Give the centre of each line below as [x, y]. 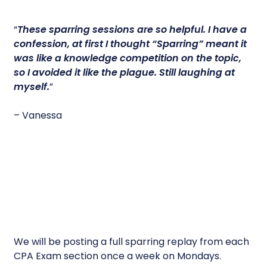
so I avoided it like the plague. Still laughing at [125, 73]
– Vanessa [38, 116]
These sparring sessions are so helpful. [113, 30]
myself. [32, 87]
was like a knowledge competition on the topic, [128, 58]
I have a [228, 30]
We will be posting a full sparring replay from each [132, 242]
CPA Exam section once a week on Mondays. [118, 256]
